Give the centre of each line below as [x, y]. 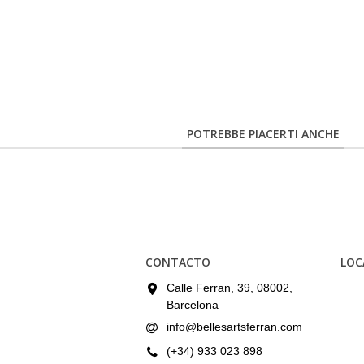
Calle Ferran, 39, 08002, [230, 288]
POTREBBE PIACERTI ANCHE [263, 133]
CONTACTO [178, 262]
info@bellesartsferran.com [234, 327]
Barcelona [193, 305]
